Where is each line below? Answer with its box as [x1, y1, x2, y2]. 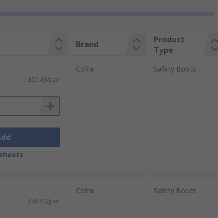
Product [153, 34, 185, 45]
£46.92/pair [28, 197, 60, 205]
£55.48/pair [28, 75, 60, 84]
